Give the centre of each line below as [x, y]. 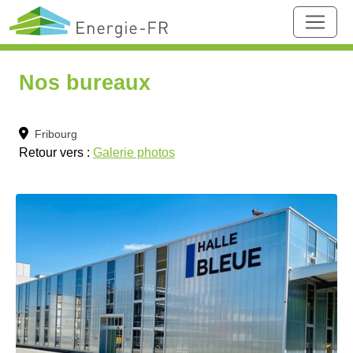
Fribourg [56, 134]
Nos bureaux [85, 83]
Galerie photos [134, 153]
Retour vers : [56, 153]
